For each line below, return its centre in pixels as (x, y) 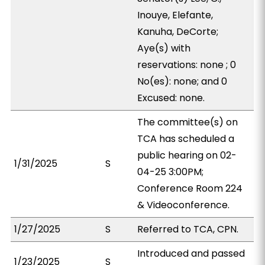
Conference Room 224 (190, 188)
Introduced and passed (191, 253)
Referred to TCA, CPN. (188, 229)
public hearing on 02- (187, 155)
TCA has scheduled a (186, 139)
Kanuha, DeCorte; (178, 32)
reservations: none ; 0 (187, 65)
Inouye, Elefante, (175, 15)
